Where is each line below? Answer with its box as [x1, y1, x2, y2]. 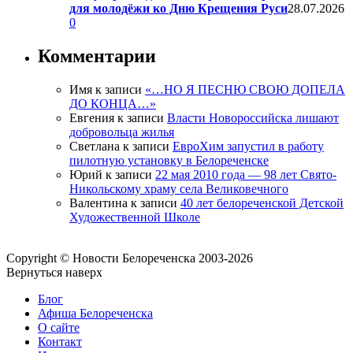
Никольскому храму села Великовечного [69, 181, 288, 195]
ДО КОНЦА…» [69, 96, 156, 110]
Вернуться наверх [6, 265, 102, 279]
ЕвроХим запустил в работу [173, 139, 324, 153]
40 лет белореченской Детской [180, 195, 344, 210]
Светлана [69, 139, 120, 153]
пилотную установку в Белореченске [69, 153, 269, 167]
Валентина [69, 195, 128, 210]
